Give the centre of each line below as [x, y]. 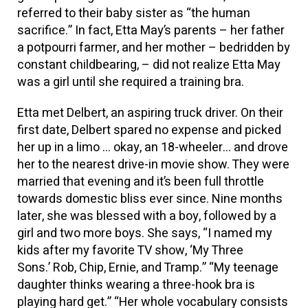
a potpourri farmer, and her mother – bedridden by [154, 48]
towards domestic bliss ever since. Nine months [150, 199]
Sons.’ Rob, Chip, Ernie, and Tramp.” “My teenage [148, 268]
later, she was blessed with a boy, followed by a [147, 216]
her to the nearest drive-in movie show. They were [153, 165]
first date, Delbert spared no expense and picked [149, 130]
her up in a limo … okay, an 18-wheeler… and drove [153, 147]
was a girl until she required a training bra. [131, 82]
